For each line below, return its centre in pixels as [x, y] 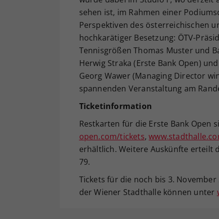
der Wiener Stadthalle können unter [148, 192]
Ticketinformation [115, 106]
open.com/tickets [112, 136]
